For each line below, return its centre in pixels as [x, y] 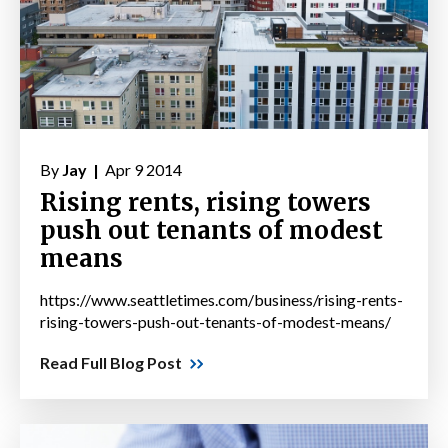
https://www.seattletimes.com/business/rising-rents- [221, 300]
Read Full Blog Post [111, 363]
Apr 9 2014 [142, 170]
